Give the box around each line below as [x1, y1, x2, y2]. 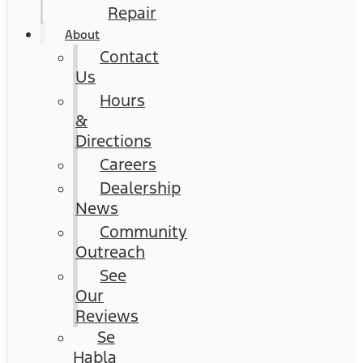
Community [100, 221, 188, 242]
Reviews [75, 305, 139, 327]
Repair [108, 2, 157, 23]
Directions [75, 130, 152, 152]
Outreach [75, 241, 146, 263]
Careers [100, 154, 157, 175]
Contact [100, 46, 160, 67]
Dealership [100, 177, 181, 199]
